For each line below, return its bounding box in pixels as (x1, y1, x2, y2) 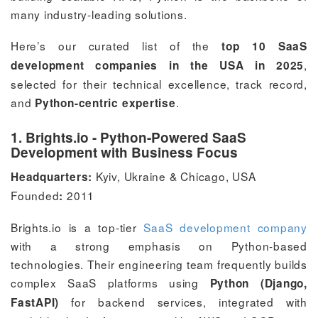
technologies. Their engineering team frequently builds (11, 256, 307, 272)
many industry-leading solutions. (11, 6, 187, 22)
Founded (11, 187, 60, 203)
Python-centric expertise (35, 94, 176, 111)
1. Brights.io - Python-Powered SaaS (11, 127, 246, 147)
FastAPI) (11, 294, 60, 310)
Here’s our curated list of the (11, 37, 222, 53)
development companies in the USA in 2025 (11, 57, 305, 73)
